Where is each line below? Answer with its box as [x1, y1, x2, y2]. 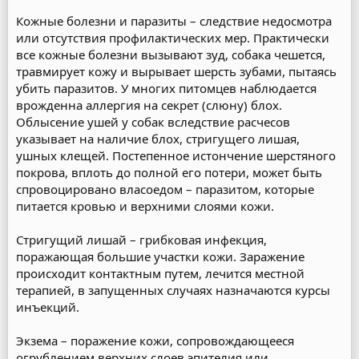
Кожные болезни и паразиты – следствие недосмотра [16, 13, 332, 29]
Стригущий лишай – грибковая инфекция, [16, 232, 267, 248]
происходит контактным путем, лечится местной [16, 265, 305, 281]
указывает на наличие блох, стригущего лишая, [16, 131, 300, 147]
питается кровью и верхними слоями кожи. [16, 198, 274, 214]
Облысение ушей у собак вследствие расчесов [16, 114, 290, 130]
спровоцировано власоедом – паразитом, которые [16, 181, 314, 197]
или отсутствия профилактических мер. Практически [16, 30, 329, 46]
